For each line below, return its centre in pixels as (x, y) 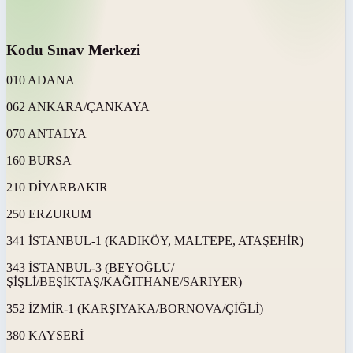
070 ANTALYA (46, 134)
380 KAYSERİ (45, 336)
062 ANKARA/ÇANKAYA (78, 107)
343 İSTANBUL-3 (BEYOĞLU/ (90, 268)
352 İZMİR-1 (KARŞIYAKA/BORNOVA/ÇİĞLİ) (135, 309)
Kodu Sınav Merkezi (73, 50)
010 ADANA (41, 80)
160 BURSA (39, 161)
